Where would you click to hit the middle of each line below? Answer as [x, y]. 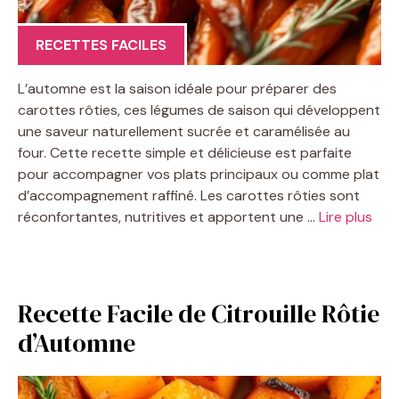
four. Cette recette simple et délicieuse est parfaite [185, 153]
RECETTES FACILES [101, 45]
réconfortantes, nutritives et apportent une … [168, 217]
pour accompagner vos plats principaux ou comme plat [199, 175]
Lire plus [346, 217]
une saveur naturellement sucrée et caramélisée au [184, 132]
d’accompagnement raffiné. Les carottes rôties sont [189, 196]
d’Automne [77, 343]
